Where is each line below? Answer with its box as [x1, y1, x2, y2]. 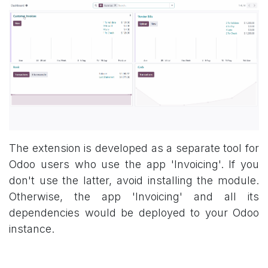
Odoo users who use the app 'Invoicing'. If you [9, 158, 259, 171]
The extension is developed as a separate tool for [9, 142, 259, 155]
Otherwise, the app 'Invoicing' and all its [9, 190, 259, 203]
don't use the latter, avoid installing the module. [9, 174, 259, 187]
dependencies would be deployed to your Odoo [9, 206, 259, 220]
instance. [9, 223, 57, 236]
